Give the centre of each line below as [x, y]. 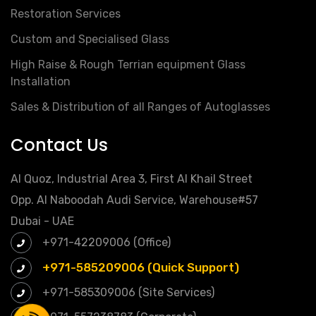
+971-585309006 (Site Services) [127, 293]
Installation [41, 82]
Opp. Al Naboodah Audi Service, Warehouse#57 [134, 200]
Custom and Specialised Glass [90, 39]
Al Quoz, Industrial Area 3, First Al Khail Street [132, 179]
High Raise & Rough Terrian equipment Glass [128, 65]
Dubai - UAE [42, 221]
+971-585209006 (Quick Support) [141, 268]
